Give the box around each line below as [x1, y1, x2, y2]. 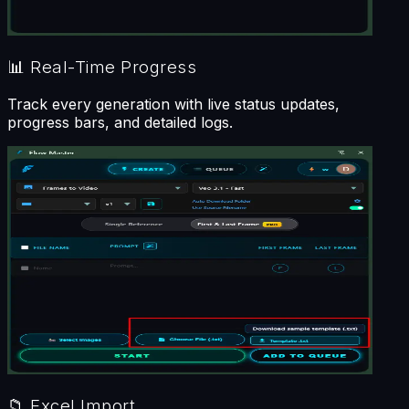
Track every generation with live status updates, [7, 95, 340, 114]
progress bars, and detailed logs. [7, 113, 233, 132]
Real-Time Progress [25, 56, 196, 78]
